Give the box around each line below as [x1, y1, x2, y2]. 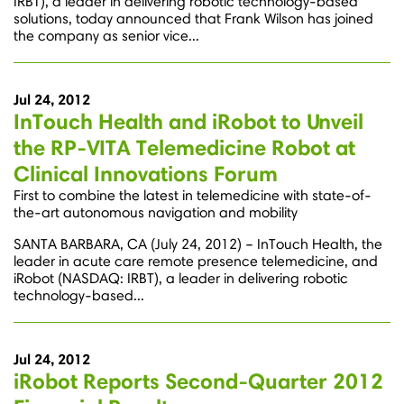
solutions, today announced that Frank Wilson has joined [14, 10, 373, 28]
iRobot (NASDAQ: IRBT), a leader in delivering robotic [14, 270, 348, 288]
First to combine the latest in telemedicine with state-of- [14, 187, 372, 205]
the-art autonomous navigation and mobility [14, 204, 298, 222]
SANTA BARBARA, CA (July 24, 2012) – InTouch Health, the [14, 235, 382, 253]
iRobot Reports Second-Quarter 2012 [14, 368, 383, 395]
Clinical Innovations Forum [14, 161, 278, 188]
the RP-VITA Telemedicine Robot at [14, 134, 355, 161]
